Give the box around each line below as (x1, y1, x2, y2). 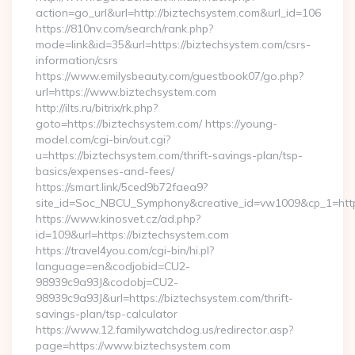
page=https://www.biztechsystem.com (36, 338, 231, 353)
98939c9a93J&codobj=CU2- (36, 275, 178, 289)
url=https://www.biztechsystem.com (36, 85, 216, 99)
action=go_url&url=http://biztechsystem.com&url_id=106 (36, 6, 321, 20)
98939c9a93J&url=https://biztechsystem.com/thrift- (36, 291, 293, 305)
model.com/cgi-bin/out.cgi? (36, 132, 170, 147)
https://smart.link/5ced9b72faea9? (36, 180, 208, 194)
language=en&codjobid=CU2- (36, 259, 190, 273)
